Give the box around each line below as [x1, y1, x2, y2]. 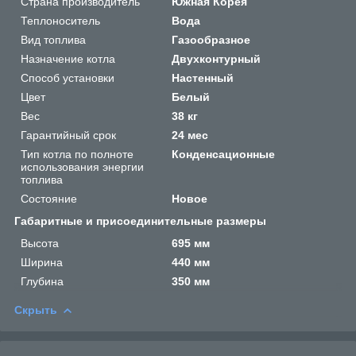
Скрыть [14, 303, 57, 316]
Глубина [21, 274, 64, 288]
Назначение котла [21, 52, 115, 65]
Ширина [21, 255, 63, 269]
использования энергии [21, 160, 144, 173]
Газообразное [172, 33, 251, 46]
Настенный [172, 71, 234, 84]
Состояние [21, 192, 77, 205]
